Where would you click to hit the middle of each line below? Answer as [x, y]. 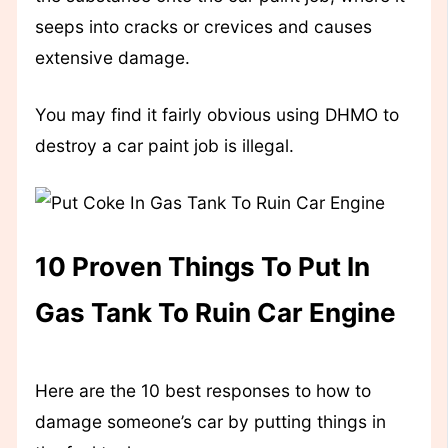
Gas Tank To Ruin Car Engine [215, 313]
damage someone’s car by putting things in [210, 422]
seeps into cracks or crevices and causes [203, 26]
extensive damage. [112, 57]
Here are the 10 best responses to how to [202, 391]
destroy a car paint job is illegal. [164, 145]
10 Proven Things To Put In [202, 267]
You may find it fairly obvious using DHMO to [216, 114]
